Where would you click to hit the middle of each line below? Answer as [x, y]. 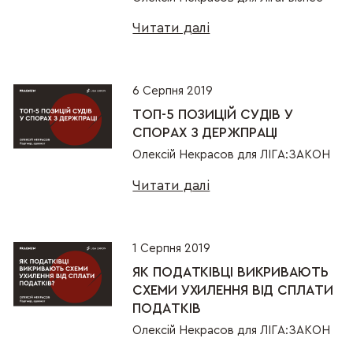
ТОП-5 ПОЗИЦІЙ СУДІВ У [213, 114]
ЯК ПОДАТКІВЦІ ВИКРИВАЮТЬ [230, 272]
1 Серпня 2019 [172, 249]
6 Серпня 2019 [173, 91]
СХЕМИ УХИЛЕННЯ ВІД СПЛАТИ [233, 290]
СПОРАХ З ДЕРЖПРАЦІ [205, 132]
